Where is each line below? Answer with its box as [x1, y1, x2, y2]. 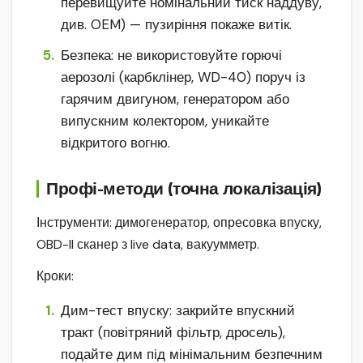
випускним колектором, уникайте [61, 111, 269, 130]
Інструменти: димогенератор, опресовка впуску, [36, 213, 322, 231]
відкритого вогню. [61, 133, 170, 152]
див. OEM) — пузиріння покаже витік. [61, 15, 292, 33]
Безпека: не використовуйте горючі [61, 45, 282, 64]
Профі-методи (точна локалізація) [46, 177, 322, 199]
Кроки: [36, 267, 74, 285]
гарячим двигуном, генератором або [61, 89, 289, 108]
